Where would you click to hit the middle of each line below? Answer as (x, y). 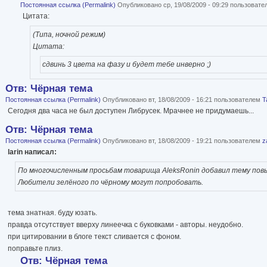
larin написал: (32, 152)
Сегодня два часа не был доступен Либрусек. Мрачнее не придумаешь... (131, 111)
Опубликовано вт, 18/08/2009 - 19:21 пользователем (181, 141)
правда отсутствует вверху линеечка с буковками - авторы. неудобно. (125, 224)
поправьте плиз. (35, 248)
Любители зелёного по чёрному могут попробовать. (110, 182)
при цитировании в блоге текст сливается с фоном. (94, 236)
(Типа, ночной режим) (69, 34)
